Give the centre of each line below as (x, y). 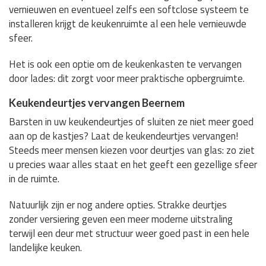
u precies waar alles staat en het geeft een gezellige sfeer (133, 164)
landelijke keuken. (45, 247)
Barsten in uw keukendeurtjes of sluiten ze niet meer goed (131, 121)
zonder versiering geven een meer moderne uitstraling (121, 219)
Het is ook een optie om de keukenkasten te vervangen (125, 64)
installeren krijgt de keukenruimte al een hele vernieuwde (128, 23)
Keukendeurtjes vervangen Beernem (97, 102)
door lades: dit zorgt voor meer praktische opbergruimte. (127, 78)
